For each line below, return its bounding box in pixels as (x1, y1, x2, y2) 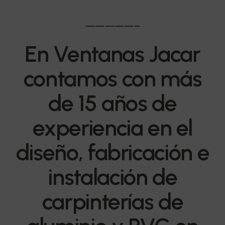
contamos (23, 65, 117, 92)
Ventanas (53, 40, 144, 68)
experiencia (33, 114, 143, 142)
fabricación (87, 139, 193, 166)
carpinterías (42, 188, 154, 215)
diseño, (16, 139, 83, 166)
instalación (48, 163, 148, 191)
